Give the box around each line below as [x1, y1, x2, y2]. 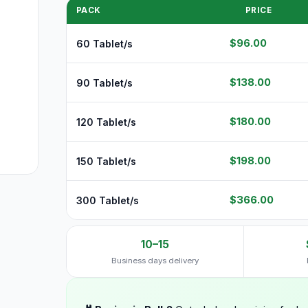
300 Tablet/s [76, 194, 139, 206]
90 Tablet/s [76, 76, 133, 89]
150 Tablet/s [76, 155, 136, 167]
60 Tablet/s [76, 37, 133, 49]
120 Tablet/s [76, 115, 136, 128]
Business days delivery [111, 256, 199, 265]
